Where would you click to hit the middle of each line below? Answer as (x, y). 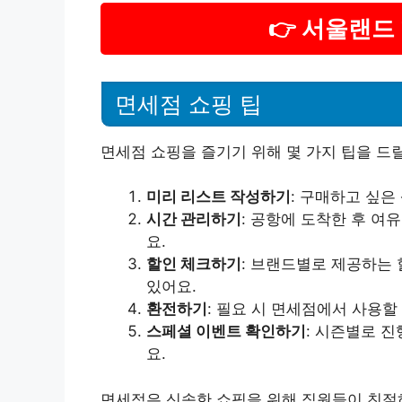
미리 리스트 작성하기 (218, 197)
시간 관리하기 (194, 219)
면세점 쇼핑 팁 (188, 104)
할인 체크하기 (194, 264)
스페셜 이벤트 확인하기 (226, 331)
